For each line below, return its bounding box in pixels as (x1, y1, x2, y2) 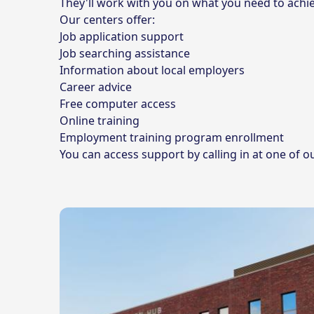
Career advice (60, 79, 135, 95)
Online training (60, 113, 143, 128)
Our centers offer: (60, 12, 158, 27)
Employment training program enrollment (60, 130, 285, 145)
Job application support (60, 29, 187, 44)
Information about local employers (60, 62, 248, 78)
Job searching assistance (60, 46, 193, 61)
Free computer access (60, 96, 179, 111)
